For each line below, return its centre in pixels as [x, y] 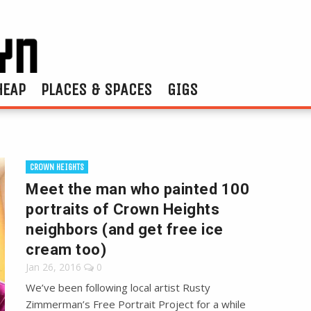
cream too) [66, 250]
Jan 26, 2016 [54, 267]
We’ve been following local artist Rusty [118, 288]
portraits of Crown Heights [123, 210]
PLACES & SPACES [96, 90]
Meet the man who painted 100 [138, 190]
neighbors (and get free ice [125, 230]
